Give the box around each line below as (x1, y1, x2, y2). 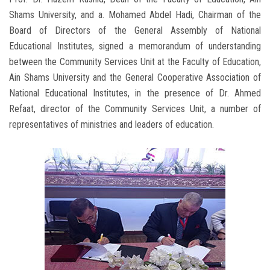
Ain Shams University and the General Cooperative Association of (9, 71, 261, 83)
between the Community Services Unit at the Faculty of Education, (9, 55, 261, 67)
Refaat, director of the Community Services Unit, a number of (9, 102, 261, 115)
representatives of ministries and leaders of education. (9, 118, 214, 130)
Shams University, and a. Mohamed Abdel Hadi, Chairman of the (9, 8, 261, 20)
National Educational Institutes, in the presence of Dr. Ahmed (9, 87, 261, 99)
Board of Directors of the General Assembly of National (9, 24, 261, 36)
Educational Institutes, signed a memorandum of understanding (9, 40, 261, 52)
